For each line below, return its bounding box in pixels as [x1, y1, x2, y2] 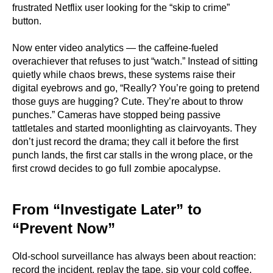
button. [12, 16, 41, 26]
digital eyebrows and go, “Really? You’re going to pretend [12, 83, 260, 93]
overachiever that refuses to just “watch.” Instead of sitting [12, 56, 258, 66]
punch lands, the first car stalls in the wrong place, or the [12, 150, 253, 160]
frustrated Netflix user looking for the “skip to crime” [12, 2, 230, 13]
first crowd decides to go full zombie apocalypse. [12, 163, 221, 174]
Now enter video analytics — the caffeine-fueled [12, 43, 218, 53]
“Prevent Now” [12, 220, 115, 236]
